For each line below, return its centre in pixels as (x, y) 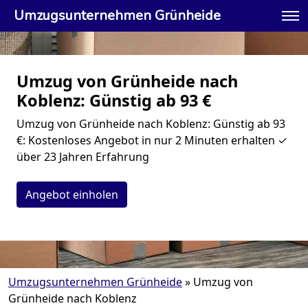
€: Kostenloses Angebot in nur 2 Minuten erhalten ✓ (152, 140)
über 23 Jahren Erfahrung (83, 157)
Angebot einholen (72, 195)
